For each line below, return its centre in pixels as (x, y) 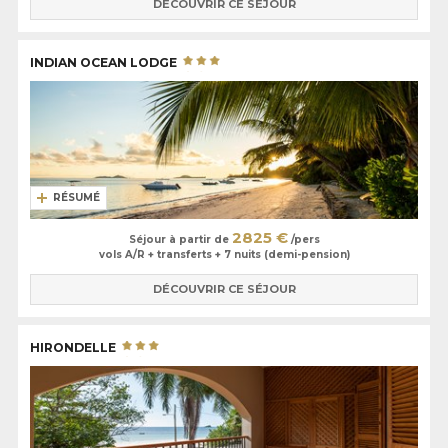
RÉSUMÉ (76, 197)
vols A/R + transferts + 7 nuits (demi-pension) (224, 254)
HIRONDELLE (74, 348)
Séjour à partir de (180, 239)
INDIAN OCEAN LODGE (105, 63)
